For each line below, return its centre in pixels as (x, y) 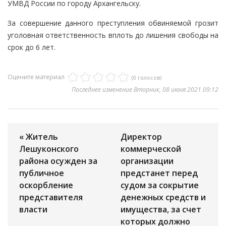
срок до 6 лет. (32, 47)
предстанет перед (159, 173)
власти (33, 210)
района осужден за (58, 161)
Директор (141, 137)
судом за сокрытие (160, 185)
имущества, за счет (161, 210)
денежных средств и (163, 197)
